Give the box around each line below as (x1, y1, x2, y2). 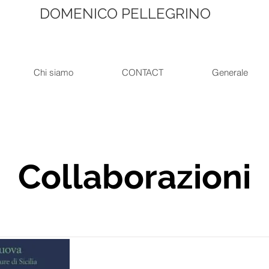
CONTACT (122, 67, 163, 79)
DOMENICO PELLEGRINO (40, 5, 211, 22)
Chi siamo (33, 67, 73, 79)
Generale (212, 67, 248, 79)
